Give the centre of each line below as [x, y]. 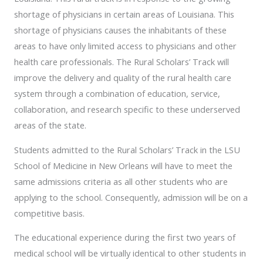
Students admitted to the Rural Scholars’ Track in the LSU [127, 149]
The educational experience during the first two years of [125, 237]
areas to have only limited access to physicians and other [125, 46]
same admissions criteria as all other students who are [121, 181]
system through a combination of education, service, [117, 93]
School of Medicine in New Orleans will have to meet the [123, 165]
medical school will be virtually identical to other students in [130, 253]
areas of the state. [50, 125]
